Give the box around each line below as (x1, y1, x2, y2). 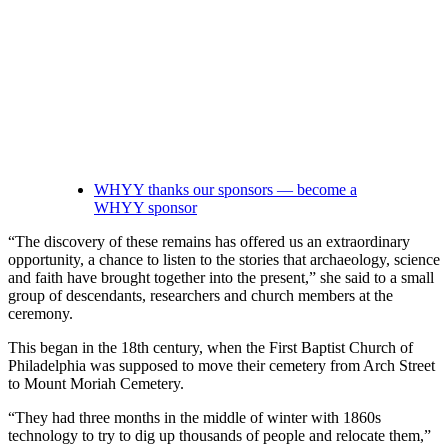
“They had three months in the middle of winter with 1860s (8, 409, 381, 427)
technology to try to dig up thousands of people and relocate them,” (8, 427, 431, 445)
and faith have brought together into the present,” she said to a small (8, 269, 434, 287)
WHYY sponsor (94, 199, 197, 217)
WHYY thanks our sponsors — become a (94, 181, 357, 199)
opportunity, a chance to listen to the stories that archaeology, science (8, 251, 440, 269)
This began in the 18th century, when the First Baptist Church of (8, 339, 413, 357)
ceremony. (8, 305, 73, 323)
